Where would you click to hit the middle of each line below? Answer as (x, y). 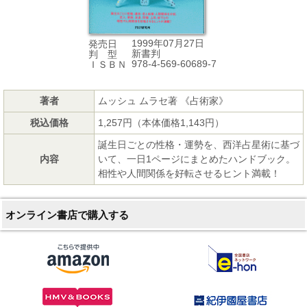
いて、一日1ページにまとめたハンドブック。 (197, 159)
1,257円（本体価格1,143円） (161, 123)
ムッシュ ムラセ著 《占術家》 (163, 101)
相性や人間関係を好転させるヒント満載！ (189, 174)
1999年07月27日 (168, 44)
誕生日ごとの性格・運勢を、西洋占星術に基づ (199, 145)
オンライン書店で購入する (67, 215)
